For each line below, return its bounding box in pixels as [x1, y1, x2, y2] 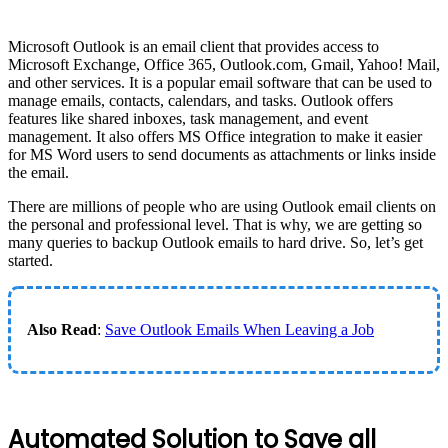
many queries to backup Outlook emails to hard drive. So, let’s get [8, 233, 423, 251]
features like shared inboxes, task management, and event [8, 109, 368, 127]
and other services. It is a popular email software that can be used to [8, 73, 432, 91]
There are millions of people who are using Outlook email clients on [8, 197, 436, 215]
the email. [8, 163, 69, 181]
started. [8, 251, 53, 269]
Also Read [27, 320, 97, 338]
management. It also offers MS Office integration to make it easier [8, 127, 422, 145]
